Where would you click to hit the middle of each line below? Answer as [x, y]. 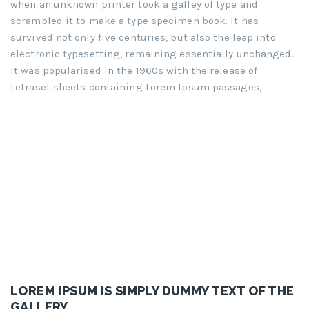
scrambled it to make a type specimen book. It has [134, 21]
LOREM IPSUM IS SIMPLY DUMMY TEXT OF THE [152, 290]
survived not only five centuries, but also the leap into [143, 38]
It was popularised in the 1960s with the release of [134, 71]
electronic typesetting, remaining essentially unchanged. [152, 54]
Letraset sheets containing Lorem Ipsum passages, [136, 87]
